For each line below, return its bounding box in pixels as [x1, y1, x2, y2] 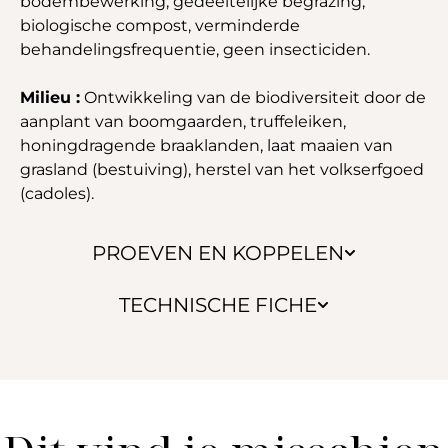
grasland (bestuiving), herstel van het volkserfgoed [20, 159, 424, 179]
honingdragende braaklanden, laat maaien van [20, 135, 393, 155]
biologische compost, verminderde [20, 15, 300, 35]
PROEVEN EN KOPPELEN [92, 240, 344, 265]
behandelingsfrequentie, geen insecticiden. [20, 39, 370, 59]
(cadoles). [20, 183, 94, 203]
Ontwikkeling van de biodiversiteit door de [80, 87, 426, 107]
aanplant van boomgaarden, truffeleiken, [20, 111, 346, 131]
